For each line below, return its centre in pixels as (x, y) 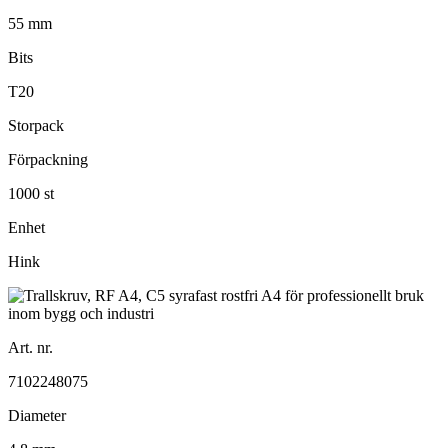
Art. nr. (30, 347)
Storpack (36, 125)
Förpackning (48, 159)
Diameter (37, 415)
